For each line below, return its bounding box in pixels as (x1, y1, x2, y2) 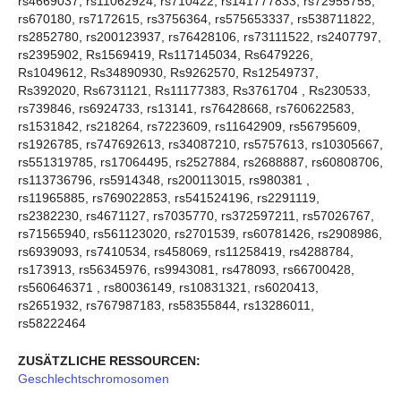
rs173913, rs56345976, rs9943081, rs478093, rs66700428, (18, 261, 354, 277)
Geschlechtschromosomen (18, 371, 169, 387)
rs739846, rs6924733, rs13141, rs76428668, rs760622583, (18, 100, 354, 115)
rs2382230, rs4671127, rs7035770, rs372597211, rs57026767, (18, 208, 374, 223)
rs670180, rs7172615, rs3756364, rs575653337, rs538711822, (18, 11, 375, 26)
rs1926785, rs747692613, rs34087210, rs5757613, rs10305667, (18, 136, 383, 151)
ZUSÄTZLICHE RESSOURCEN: (18, 354, 200, 369)
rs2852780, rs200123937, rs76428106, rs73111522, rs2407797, (18, 29, 381, 44)
